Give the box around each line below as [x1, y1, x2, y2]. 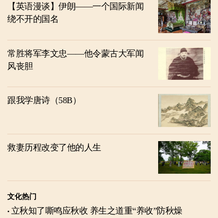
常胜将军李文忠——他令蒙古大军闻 [7, 48, 144, 58]
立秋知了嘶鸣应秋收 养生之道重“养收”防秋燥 [90, 206, 182, 216]
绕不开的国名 [7, 14, 58, 24]
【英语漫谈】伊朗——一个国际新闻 [7, 1, 144, 12]
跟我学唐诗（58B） [7, 95, 81, 106]
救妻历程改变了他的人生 [7, 142, 101, 152]
